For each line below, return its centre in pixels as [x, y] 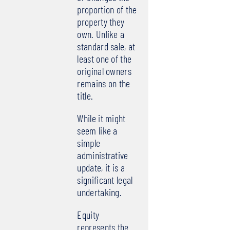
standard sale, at [106, 46]
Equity [88, 215]
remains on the [104, 83]
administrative [103, 155]
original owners [104, 71]
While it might [101, 118]
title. [85, 96]
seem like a [97, 131]
